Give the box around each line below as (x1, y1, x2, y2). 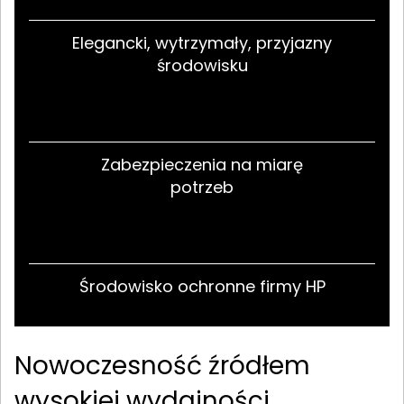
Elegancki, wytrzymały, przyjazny (72, 31, 332, 54)
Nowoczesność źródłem (14, 347, 310, 383)
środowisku (156, 53, 248, 77)
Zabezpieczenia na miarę (101, 152, 303, 176)
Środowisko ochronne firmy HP (78, 274, 326, 298)
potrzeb (170, 175, 234, 198)
